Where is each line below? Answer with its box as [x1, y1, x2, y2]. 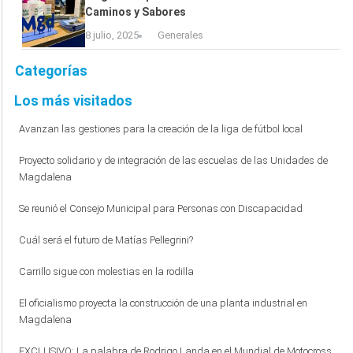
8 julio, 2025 [85, 29, 139, 41]
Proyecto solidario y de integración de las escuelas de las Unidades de [19, 154, 328, 166]
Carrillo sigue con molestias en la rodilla [19, 266, 194, 277]
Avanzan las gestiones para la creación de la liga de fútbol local [19, 123, 303, 135]
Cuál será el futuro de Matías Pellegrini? [19, 234, 193, 246]
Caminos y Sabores [85, 6, 186, 18]
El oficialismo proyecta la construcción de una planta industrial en [19, 297, 307, 309]
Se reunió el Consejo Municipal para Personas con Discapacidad [19, 203, 303, 214]
